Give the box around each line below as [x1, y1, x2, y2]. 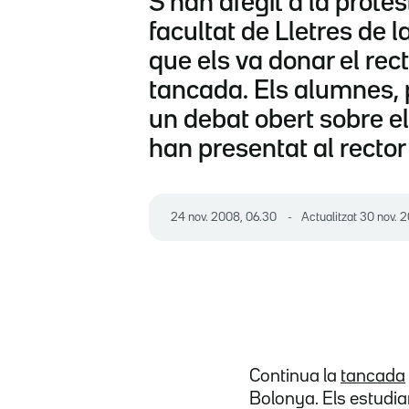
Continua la [249, 368, 341, 385]
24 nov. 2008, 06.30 [178, 212, 277, 224]
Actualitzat [301, 212, 360, 224]
